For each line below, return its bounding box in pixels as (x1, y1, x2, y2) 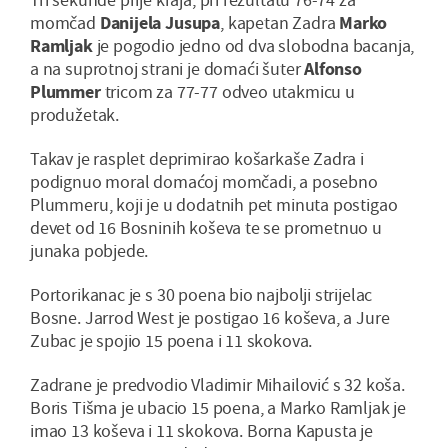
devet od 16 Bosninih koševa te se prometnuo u (30, 216, 382, 240)
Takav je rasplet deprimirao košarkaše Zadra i (30, 147, 364, 171)
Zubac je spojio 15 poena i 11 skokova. (30, 329, 313, 353)
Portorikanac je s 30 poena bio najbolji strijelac (30, 283, 373, 307)
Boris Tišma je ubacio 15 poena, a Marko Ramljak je (30, 396, 407, 420)
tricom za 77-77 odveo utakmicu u (100, 80, 355, 104)
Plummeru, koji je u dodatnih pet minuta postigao (30, 193, 398, 217)
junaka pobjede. (30, 239, 149, 263)
